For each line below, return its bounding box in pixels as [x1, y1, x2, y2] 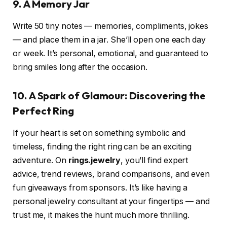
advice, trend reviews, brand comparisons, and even [13, 169, 210, 179]
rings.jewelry [68, 156, 121, 166]
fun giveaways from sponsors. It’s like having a [13, 183, 188, 193]
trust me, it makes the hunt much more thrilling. [13, 210, 190, 220]
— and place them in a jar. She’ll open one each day [13, 35, 206, 45]
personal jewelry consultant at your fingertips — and [13, 197, 210, 207]
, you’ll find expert [120, 156, 188, 166]
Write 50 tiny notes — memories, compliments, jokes [13, 21, 209, 31]
